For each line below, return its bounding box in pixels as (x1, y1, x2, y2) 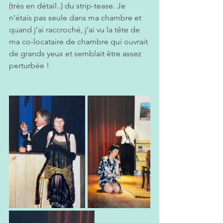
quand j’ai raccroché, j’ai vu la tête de (9, 25, 142, 35)
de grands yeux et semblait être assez (9, 49, 143, 59)
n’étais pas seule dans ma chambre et (9, 13, 143, 23)
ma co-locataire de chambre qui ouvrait (9, 37, 150, 47)
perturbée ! (9, 61, 49, 71)
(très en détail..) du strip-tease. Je (9, 1, 127, 11)
